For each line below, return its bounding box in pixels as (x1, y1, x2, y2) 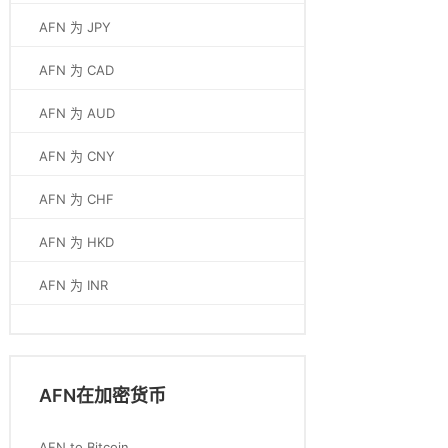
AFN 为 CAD (39, 62, 114, 78)
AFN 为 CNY (39, 148, 115, 164)
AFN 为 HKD (39, 234, 114, 250)
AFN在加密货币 (39, 385, 166, 406)
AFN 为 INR (39, 277, 108, 293)
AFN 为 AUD (39, 105, 115, 121)
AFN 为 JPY (39, 19, 111, 35)
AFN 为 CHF (39, 191, 114, 207)
